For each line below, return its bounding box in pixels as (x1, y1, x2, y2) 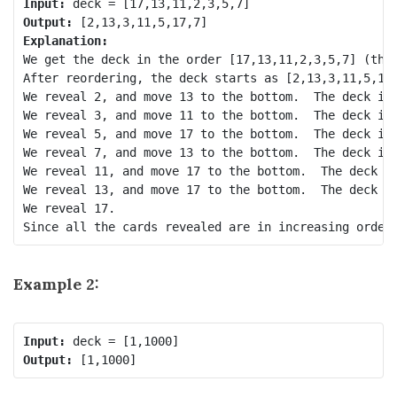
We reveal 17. (22, 200, 115, 215)
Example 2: (13, 274, 99, 294)
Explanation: (22, 33, 108, 48)
